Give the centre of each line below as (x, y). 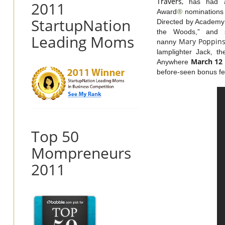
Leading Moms (83, 42)
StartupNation (81, 25)
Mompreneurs (81, 153)
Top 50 (55, 136)
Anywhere (173, 62)
